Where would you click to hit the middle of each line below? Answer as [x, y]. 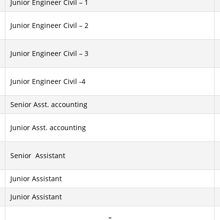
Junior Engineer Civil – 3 [49, 53]
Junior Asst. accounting [48, 127]
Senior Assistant [38, 155]
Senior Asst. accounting [49, 104]
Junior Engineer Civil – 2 [49, 25]
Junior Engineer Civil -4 [48, 81]
